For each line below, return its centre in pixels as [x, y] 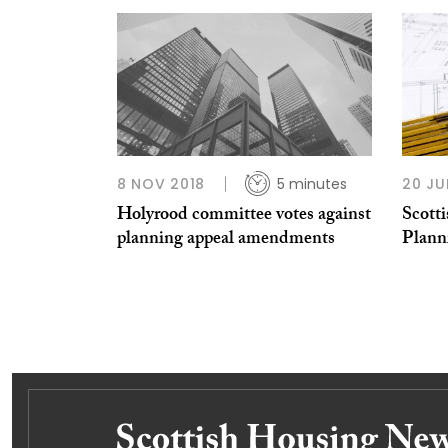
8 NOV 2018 [161, 183]
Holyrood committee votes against [244, 216]
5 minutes [312, 183]
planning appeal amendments [226, 240]
